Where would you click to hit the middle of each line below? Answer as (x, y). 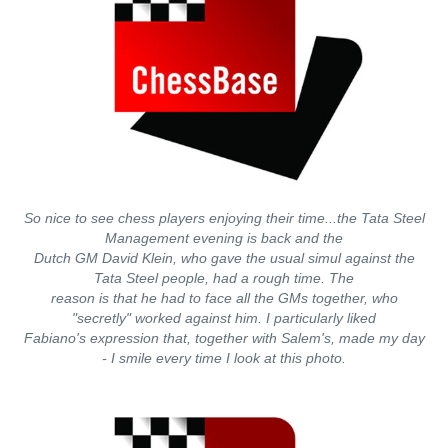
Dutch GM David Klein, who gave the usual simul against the (224, 258)
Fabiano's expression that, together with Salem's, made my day (224, 338)
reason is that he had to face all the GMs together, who (224, 298)
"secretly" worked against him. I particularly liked (224, 318)
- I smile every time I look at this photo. (224, 358)
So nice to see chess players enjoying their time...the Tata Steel (224, 218)
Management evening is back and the (224, 238)
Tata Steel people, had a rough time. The (224, 278)
